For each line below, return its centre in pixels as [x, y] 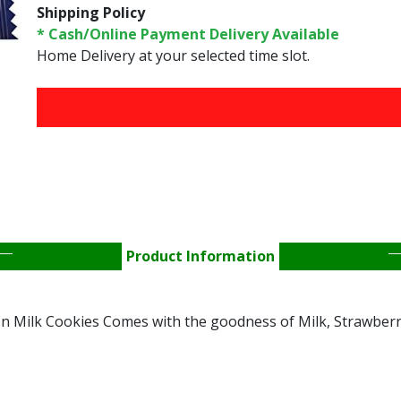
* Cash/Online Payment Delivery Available [188, 34]
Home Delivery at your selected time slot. [173, 55]
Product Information [200, 256]
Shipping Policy [90, 13]
